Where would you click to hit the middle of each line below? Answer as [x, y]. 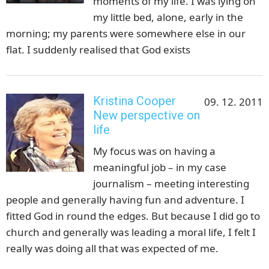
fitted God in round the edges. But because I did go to [133, 216]
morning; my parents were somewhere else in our [126, 34]
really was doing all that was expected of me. [112, 249]
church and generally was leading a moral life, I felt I [131, 232]
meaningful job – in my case [160, 168]
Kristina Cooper [134, 101]
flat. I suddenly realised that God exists [98, 50]
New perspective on [147, 116]
